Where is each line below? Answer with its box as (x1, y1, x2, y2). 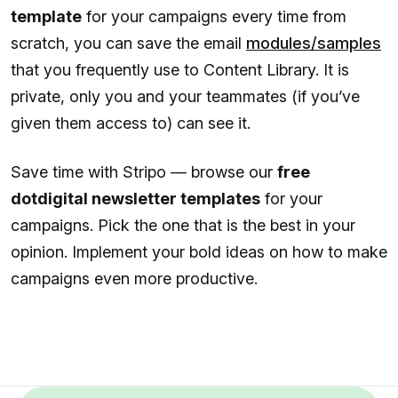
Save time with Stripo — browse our (11, 162, 277, 181)
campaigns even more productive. (11, 268, 258, 288)
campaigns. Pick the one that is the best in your (11, 215, 355, 235)
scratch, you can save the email (11, 33, 246, 52)
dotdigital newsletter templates (11, 188, 260, 208)
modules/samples (246, 33, 381, 52)
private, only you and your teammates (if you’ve (11, 86, 360, 106)
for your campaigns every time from (82, 6, 346, 26)
